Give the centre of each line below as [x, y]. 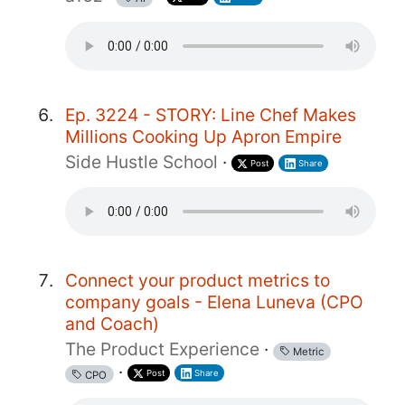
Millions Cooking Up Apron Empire [203, 137]
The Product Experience [162, 349]
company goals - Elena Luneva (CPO [214, 302]
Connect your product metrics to [198, 281]
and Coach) [112, 324]
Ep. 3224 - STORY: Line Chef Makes [211, 115]
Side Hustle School [141, 162]
